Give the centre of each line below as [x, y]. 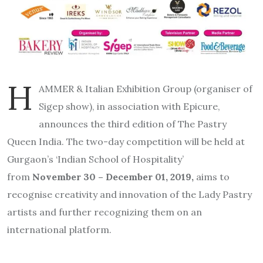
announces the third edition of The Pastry [133, 124]
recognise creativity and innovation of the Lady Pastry [129, 195]
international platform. [62, 230]
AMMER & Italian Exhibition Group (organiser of [146, 89]
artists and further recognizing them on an [104, 212]
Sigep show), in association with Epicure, [129, 107]
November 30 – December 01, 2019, [113, 177]
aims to [212, 177]
